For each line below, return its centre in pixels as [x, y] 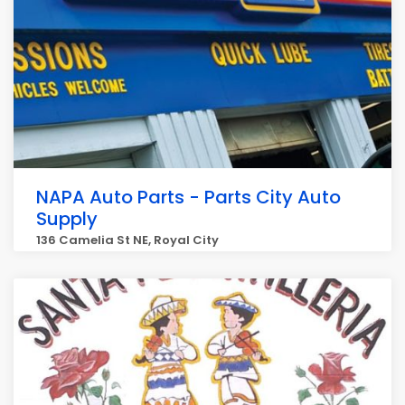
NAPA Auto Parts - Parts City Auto [188, 197]
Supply [67, 219]
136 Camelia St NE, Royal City [127, 240]
